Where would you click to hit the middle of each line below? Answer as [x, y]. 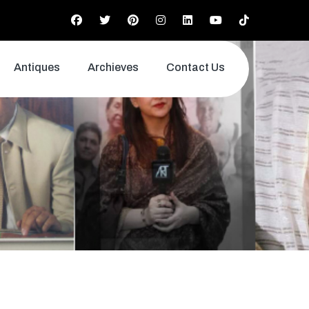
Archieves [113, 67]
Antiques [37, 67]
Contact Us [196, 67]
